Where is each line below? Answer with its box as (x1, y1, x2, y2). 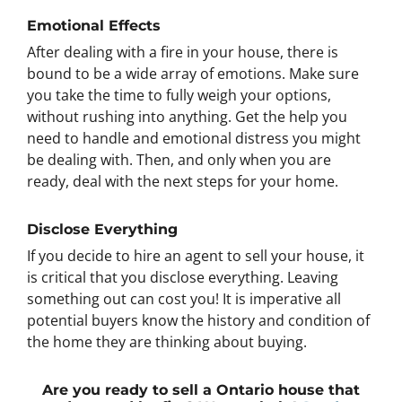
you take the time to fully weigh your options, (27, 84, 331, 105)
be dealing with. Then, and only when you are (27, 149, 331, 170)
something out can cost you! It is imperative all (27, 288, 341, 309)
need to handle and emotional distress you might (27, 127, 361, 148)
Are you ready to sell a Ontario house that (42, 380, 360, 398)
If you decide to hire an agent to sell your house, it (27, 245, 364, 266)
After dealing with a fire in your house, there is (27, 41, 338, 62)
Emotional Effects (27, 16, 161, 34)
